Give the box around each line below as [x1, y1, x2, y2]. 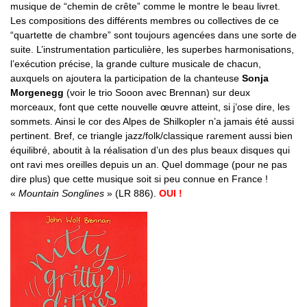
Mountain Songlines [19, 187, 104, 199]
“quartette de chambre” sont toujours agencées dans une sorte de [10, 29, 297, 40]
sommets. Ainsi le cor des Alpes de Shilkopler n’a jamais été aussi [10, 115, 294, 127]
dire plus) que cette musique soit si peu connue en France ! [10, 173, 268, 184]
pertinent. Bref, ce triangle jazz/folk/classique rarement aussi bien [10, 130, 293, 141]
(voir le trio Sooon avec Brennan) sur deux [64, 86, 250, 98]
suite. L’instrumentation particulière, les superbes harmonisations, [10, 43, 294, 55]
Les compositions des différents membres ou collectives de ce [10, 14, 279, 26]
